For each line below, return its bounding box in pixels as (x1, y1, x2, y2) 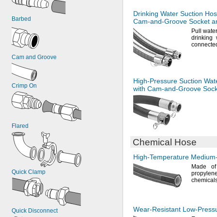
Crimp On (12, 82, 37, 89)
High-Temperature (133, 153, 189, 161)
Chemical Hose (133, 137, 197, 147)
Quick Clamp (12, 169, 46, 175)
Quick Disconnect (12, 207, 58, 214)
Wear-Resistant (133, 205, 181, 213)
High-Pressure (133, 77, 177, 85)
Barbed (12, 15, 31, 22)
